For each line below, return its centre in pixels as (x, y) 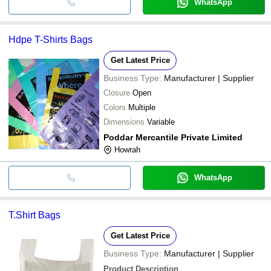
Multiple (142, 107)
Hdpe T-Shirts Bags (51, 39)
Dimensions (124, 122)
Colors (115, 107)
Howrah (127, 149)
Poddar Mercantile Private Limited (173, 137)
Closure (117, 93)
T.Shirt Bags (34, 215)
